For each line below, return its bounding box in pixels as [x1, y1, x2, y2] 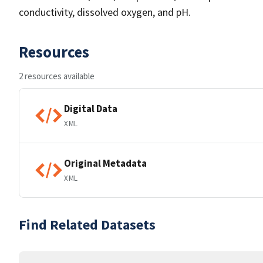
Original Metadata [64, 156, 147, 170]
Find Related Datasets [19, 215, 156, 234]
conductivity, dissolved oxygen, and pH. [19, 5, 191, 19]
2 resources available [19, 70, 95, 82]
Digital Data [64, 102, 117, 115]
